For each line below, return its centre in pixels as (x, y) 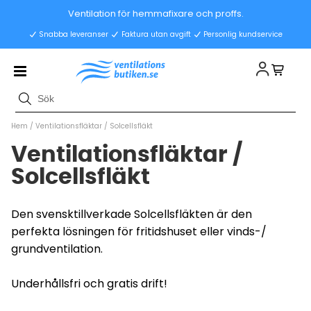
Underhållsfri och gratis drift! (89, 283)
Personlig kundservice (242, 34)
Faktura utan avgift (156, 34)
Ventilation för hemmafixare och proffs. (155, 14)
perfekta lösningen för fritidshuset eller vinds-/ (139, 231)
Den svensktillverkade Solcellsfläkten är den (132, 214)
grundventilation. (57, 249)
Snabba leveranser (74, 34)
